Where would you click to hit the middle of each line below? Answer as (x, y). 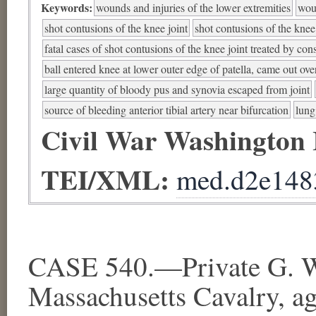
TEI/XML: (109, 178)
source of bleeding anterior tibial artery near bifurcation (166, 109)
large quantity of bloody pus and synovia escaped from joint (177, 89)
